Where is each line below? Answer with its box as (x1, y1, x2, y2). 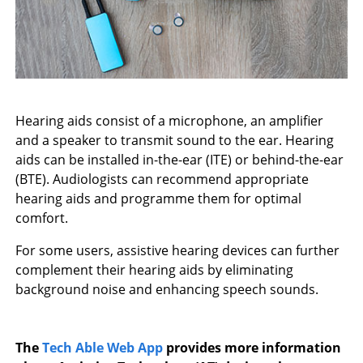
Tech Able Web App (42, 339, 164, 357)
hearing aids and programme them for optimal (15, 190, 302, 208)
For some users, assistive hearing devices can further (15, 241, 340, 260)
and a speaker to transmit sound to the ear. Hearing (15, 131, 335, 150)
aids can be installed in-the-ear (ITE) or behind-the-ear (15, 151, 344, 169)
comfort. (15, 209, 69, 228)
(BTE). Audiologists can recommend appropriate (15, 170, 310, 189)
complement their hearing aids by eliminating (15, 261, 294, 280)
